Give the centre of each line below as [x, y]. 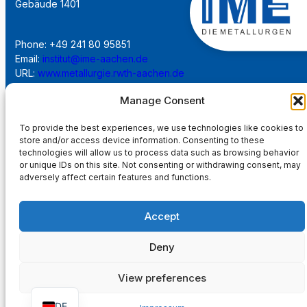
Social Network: [54, 114]
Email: [29, 59]
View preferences [162, 278]
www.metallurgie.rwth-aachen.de [111, 73]
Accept [162, 216]
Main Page [59, 249]
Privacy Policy [72, 221]
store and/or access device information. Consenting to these [142, 140]
